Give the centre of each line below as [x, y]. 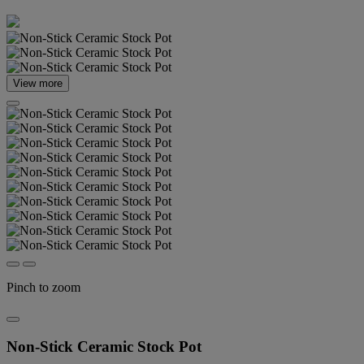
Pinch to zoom [43, 287]
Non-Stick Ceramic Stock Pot [104, 346]
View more [38, 83]
